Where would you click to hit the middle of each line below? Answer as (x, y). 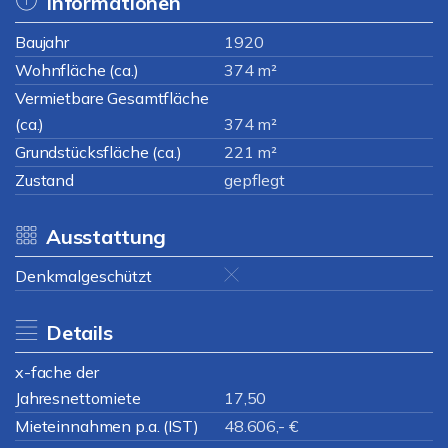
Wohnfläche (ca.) (77, 70)
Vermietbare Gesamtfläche (112, 98)
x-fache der (57, 372)
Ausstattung (106, 236)
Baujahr (42, 42)
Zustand (44, 180)
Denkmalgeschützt (83, 276)
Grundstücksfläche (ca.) (98, 152)
